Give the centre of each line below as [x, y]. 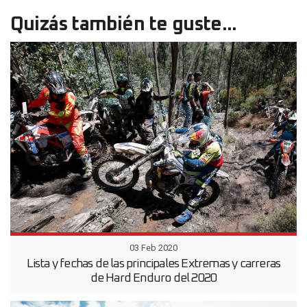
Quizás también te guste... [124, 24]
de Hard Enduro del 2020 [153, 279]
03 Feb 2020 [153, 248]
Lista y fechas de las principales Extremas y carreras [153, 264]
